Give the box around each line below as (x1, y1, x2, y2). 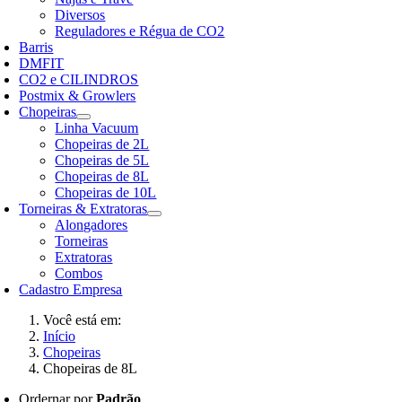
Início (43, 328, 75, 344)
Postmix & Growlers (19, 88, 136, 103)
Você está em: (43, 312, 121, 328)
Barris (19, 39, 54, 55)
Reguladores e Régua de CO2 (55, 23, 225, 39)
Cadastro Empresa (19, 282, 123, 297)
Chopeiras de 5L (55, 153, 150, 168)
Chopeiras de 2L (55, 136, 150, 152)
